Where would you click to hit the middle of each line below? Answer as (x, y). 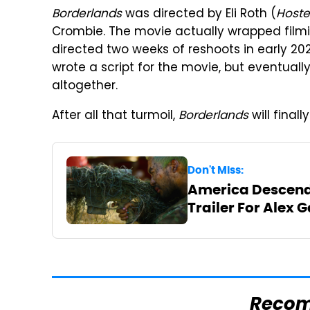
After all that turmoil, (115, 116)
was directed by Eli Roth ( (199, 14)
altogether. (85, 86)
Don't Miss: (215, 170)
